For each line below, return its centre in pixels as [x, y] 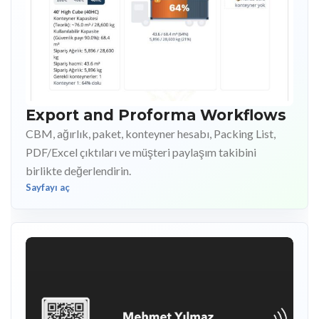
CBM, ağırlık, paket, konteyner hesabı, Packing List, [151, 134]
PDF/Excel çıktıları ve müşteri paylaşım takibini [141, 152]
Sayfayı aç [48, 188]
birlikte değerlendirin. [78, 171]
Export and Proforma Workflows [156, 115]
